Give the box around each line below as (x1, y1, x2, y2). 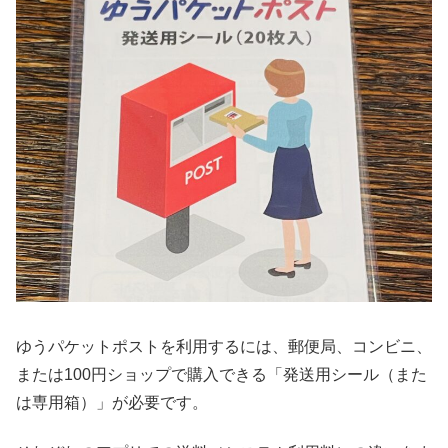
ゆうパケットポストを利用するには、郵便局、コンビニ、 (16, 338, 432, 356)
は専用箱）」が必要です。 (16, 394, 208, 412)
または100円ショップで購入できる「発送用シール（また (16, 366, 427, 384)
